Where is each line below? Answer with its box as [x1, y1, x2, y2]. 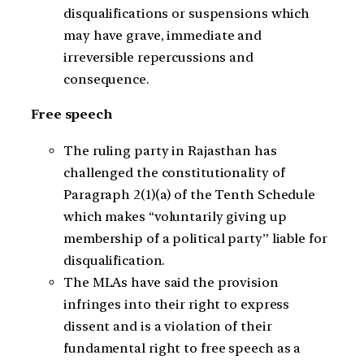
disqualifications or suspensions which [63, 5, 310, 21]
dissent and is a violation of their [63, 318, 272, 334]
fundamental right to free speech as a [63, 340, 301, 356]
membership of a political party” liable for [63, 230, 327, 246]
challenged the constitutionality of [63, 164, 285, 180]
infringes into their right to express [63, 296, 290, 312]
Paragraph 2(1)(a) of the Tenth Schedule [63, 186, 316, 202]
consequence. [63, 71, 149, 87]
